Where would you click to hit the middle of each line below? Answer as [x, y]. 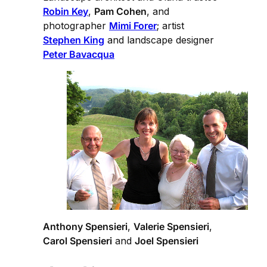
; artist [170, 25]
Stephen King [74, 40]
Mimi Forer [133, 25]
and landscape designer [159, 40]
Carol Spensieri [77, 241]
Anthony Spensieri [85, 227]
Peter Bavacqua [79, 54]
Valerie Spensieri [171, 227]
